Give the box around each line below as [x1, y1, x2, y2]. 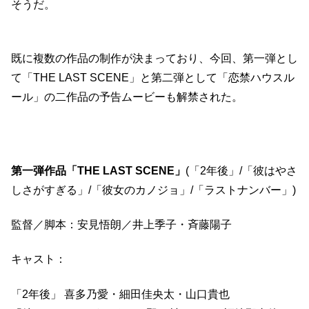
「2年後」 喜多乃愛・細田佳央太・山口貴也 [11, 288, 230, 300]
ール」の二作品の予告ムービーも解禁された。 [11, 91, 243, 103]
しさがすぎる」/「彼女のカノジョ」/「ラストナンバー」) [11, 183, 296, 196]
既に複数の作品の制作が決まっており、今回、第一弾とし [11, 52, 298, 65]
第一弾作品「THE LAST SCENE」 [11, 164, 186, 177]
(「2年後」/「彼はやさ [186, 164, 297, 177]
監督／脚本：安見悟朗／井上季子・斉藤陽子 [11, 219, 232, 230]
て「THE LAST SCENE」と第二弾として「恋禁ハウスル [11, 72, 295, 84]
